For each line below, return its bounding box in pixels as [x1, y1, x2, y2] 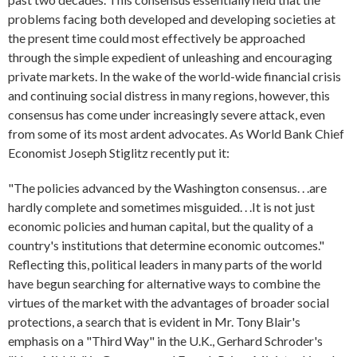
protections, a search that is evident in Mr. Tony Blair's [8, 314, 300, 330]
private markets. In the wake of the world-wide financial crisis [8, 69, 341, 84]
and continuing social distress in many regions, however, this [8, 88, 330, 104]
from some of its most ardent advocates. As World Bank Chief [8, 126, 344, 142]
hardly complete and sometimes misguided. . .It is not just [8, 199, 315, 215]
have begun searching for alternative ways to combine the [8, 276, 320, 292]
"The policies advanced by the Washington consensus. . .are [8, 180, 327, 196]
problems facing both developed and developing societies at [8, 11, 335, 27]
